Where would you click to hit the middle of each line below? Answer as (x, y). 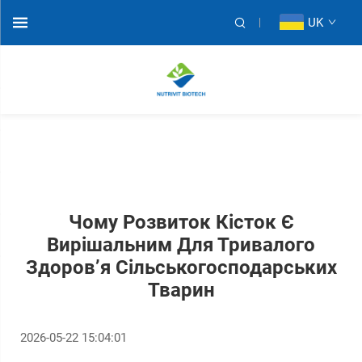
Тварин (181, 290)
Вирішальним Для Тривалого (181, 245)
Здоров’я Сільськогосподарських (181, 267)
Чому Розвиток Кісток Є (181, 222)
